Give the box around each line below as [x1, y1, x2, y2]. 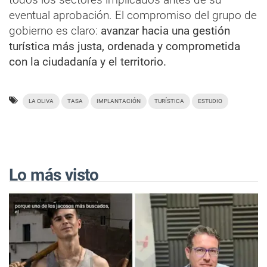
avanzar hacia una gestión [101, 23, 230, 38]
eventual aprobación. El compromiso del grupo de [9, 8, 257, 22]
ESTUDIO [198, 97, 222, 104]
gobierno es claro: [9, 23, 101, 38]
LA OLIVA [29, 97, 54, 104]
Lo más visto [9, 164, 99, 185]
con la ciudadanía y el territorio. [9, 54, 166, 69]
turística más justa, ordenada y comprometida [9, 39, 240, 53]
